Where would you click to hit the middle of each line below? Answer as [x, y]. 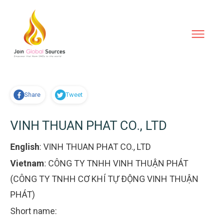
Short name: [34, 211]
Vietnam [27, 163]
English [25, 147]
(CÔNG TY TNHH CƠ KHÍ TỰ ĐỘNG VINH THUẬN [104, 179]
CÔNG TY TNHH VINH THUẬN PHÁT [118, 163]
